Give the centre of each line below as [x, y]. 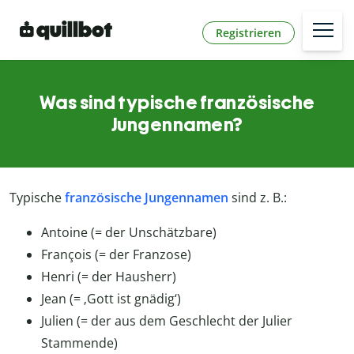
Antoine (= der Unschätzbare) [129, 233]
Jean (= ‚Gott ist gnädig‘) [111, 299]
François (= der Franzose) [116, 255]
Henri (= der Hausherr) [109, 277]
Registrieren [249, 32]
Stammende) [79, 343]
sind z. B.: [258, 198]
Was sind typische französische [177, 103]
